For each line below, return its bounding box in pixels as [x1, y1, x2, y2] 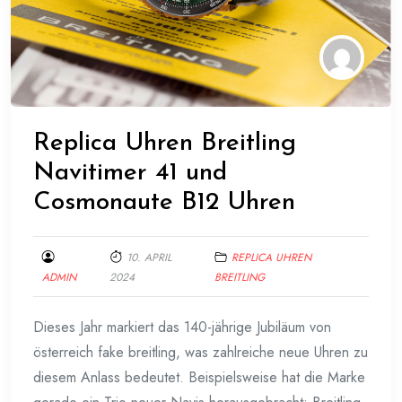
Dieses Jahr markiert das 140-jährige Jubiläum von [33, 317, 331, 338]
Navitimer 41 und [33, 161, 227, 187]
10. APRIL [126, 249, 171, 267]
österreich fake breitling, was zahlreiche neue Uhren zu [33, 342, 368, 363]
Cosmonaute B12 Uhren [33, 190, 295, 216]
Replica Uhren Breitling [33, 131, 296, 157]
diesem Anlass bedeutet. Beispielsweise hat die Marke [33, 367, 365, 389]
